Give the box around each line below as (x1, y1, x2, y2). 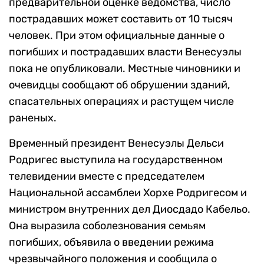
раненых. (9, 111, 57, 125)
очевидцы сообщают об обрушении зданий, (9, 78, 230, 92)
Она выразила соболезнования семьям (9, 219, 206, 233)
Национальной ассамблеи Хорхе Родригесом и (9, 186, 247, 200)
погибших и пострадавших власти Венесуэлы (9, 45, 242, 59)
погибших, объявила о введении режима (9, 236, 214, 249)
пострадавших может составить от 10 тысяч (9, 12, 233, 26)
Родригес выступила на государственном (9, 153, 223, 167)
